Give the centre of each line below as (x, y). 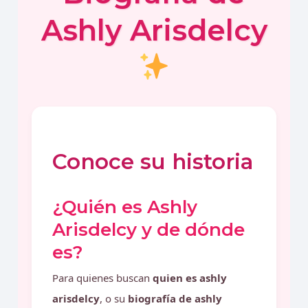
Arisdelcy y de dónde (149, 230)
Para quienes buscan (103, 278)
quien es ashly (190, 278)
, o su (114, 298)
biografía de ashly (175, 298)
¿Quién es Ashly (125, 207)
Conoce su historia (153, 162)
